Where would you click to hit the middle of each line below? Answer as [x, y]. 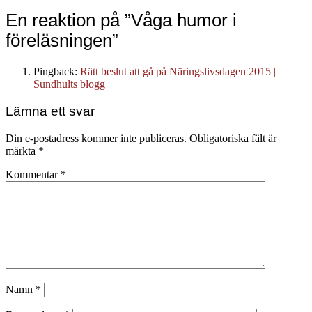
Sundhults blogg [69, 84]
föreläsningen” [62, 40]
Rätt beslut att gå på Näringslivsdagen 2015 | [178, 71]
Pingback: [57, 71]
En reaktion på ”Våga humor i [121, 20]
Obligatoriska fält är [233, 139]
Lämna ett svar [50, 111]
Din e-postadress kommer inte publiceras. [96, 139]
